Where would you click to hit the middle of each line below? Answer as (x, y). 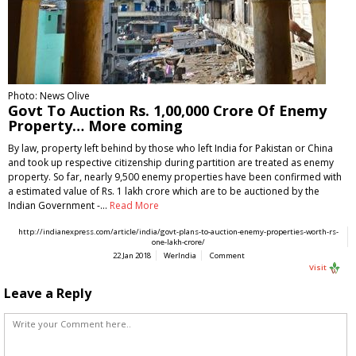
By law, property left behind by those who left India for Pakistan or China (170, 148)
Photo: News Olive (49, 96)
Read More (134, 205)
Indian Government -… (59, 205)
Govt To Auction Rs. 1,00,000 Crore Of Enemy (167, 110)
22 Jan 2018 (132, 255)
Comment (227, 255)
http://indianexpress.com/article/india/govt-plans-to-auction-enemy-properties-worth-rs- (178, 232)
